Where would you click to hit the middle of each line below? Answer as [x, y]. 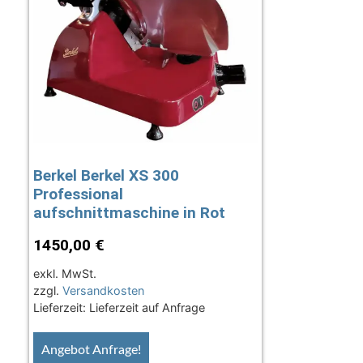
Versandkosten [103, 290]
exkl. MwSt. [64, 273]
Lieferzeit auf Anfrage [147, 307]
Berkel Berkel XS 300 [106, 176]
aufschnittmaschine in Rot [129, 213]
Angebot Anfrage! [91, 350]
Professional [78, 194]
